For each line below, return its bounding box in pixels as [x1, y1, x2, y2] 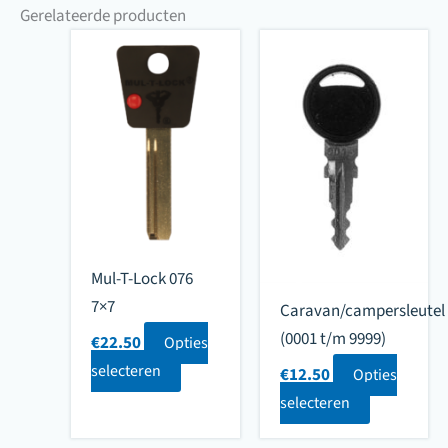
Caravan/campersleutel [279, 298, 445, 323]
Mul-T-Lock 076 [91, 266, 194, 291]
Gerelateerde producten [20, 3, 186, 28]
